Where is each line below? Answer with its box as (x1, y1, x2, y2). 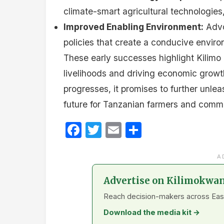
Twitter (101, 120, 155, 140)
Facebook (81, 120, 156, 140)
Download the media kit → (103, 208, 200, 217)
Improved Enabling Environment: (63, 21, 203, 32)
